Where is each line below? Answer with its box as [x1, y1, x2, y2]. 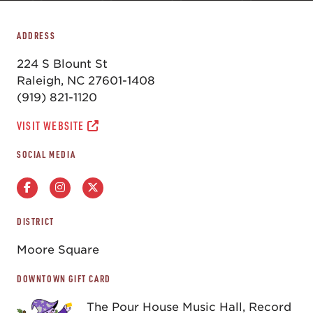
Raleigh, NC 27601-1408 [17, 74, 155, 87]
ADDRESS [17, 30, 56, 41]
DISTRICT [17, 216, 54, 227]
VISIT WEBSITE [17, 119, 87, 133]
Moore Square [17, 243, 99, 256]
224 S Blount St [17, 57, 108, 71]
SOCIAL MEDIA [17, 149, 76, 160]
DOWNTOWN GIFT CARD [17, 273, 111, 284]
